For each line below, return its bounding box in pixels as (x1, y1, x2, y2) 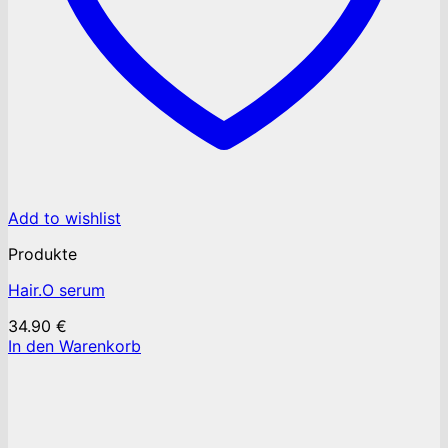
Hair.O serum (8, 280, 105, 301)
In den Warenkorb (8, 336, 141, 357)
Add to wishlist (8, 208, 121, 229)
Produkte (8, 244, 77, 265)
